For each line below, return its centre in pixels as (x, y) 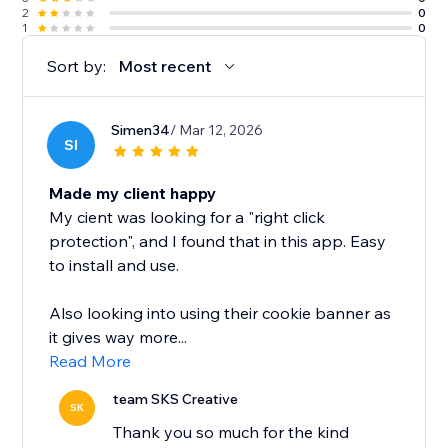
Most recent (165, 66)
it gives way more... (118, 337)
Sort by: (77, 66)
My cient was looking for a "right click (187, 217)
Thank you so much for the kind (231, 432)
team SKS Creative (176, 399)
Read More (90, 361)
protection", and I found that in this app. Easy (218, 241)
